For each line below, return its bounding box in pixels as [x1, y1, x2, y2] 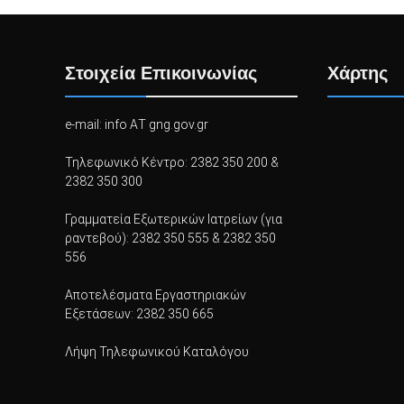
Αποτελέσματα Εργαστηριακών [65, 288, 246, 302]
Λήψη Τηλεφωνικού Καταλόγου [65, 344, 249, 359]
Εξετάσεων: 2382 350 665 [65, 307, 214, 321]
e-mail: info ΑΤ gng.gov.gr [65, 117, 208, 132]
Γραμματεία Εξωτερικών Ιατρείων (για [65, 212, 282, 226]
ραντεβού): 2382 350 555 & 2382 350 [65, 231, 276, 245]
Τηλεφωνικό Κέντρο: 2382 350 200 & [65, 155, 279, 170]
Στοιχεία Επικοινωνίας [65, 63, 257, 83]
